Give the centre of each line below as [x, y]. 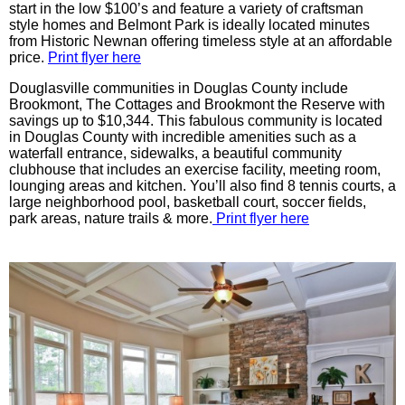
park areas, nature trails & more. [111, 219]
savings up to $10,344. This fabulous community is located [196, 121]
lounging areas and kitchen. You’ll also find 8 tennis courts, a [202, 186]
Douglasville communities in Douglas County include [179, 89]
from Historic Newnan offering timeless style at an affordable [201, 42]
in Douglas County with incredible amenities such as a [183, 137]
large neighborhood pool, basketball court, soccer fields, [188, 202]
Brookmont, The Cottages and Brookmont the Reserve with [197, 105]
